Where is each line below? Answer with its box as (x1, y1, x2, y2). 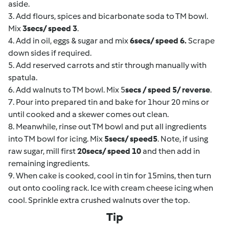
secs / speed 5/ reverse (125, 84, 210, 95)
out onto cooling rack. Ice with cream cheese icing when (8, 182, 213, 193)
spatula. (8, 72, 37, 82)
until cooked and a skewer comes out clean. (8, 109, 169, 119)
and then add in (141, 146, 200, 156)
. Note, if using (157, 133, 208, 144)
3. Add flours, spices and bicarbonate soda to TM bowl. (8, 11, 208, 21)
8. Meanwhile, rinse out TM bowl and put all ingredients (8, 121, 207, 131)
